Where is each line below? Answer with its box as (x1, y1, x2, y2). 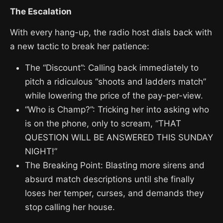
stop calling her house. (25, 202, 115, 212)
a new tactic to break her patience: (10, 41, 149, 51)
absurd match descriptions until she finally (25, 174, 194, 184)
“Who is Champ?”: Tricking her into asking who (25, 104, 209, 114)
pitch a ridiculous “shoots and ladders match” (25, 76, 206, 87)
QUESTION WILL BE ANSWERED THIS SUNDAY (25, 132, 213, 142)
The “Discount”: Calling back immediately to (25, 62, 199, 73)
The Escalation (10, 6, 72, 16)
